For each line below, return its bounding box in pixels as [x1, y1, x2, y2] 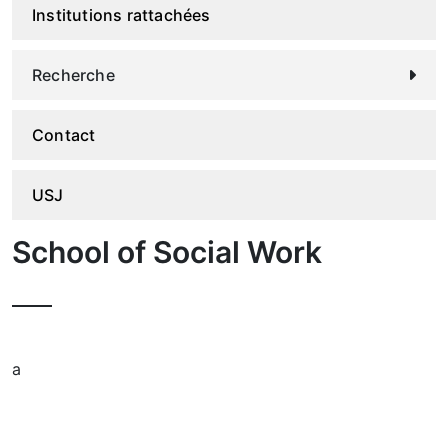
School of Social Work [12, 234, 322, 270]
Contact [32, 125, 96, 145]
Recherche [32, 65, 115, 85]
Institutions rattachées [32, 5, 211, 25]
